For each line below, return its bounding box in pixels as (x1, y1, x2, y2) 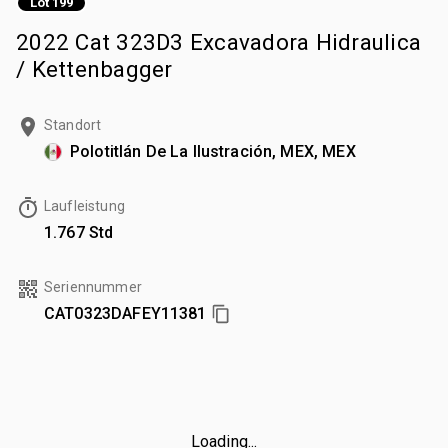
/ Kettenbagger (16, 55, 173, 82)
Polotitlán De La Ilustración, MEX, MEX (70, 141, 356, 161)
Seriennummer (44, 278, 142, 295)
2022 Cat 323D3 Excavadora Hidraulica (16, 28, 421, 55)
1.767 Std (44, 222, 114, 242)
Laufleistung (44, 197, 125, 214)
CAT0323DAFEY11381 (44, 303, 207, 323)
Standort (44, 116, 102, 133)
